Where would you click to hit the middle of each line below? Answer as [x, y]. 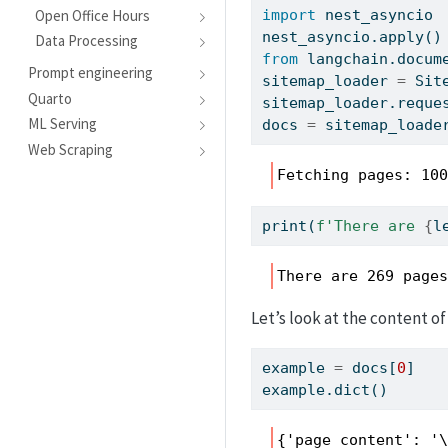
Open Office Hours [93, 15]
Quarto [49, 98]
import [289, 15]
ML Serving [62, 124]
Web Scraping [70, 149]
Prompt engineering [90, 72]
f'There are [370, 225]
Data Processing [87, 41]
